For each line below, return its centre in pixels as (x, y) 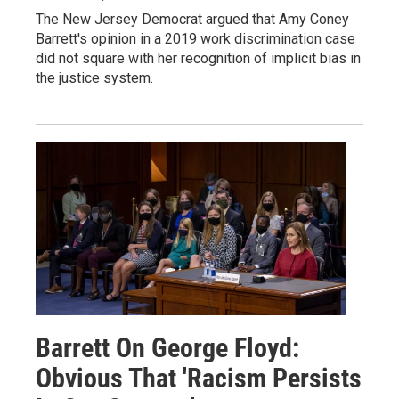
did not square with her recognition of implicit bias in (198, 58)
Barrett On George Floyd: (167, 347)
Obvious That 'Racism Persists (199, 378)
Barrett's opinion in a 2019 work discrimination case (195, 38)
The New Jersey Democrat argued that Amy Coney (192, 19)
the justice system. (94, 77)
